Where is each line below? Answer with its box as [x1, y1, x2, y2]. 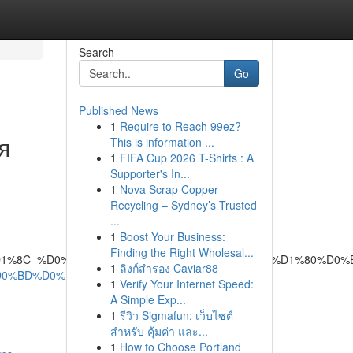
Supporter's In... [110, 165, 190, 181]
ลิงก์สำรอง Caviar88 [119, 260, 218, 276]
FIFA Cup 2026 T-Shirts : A [119, 150, 254, 165]
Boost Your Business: [119, 229, 225, 244]
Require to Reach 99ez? [119, 118, 241, 134]
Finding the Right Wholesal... [110, 244, 254, 260]
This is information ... [110, 134, 214, 150]
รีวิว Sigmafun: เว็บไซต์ [119, 307, 233, 323]
